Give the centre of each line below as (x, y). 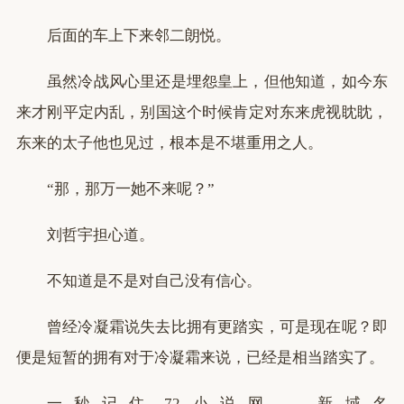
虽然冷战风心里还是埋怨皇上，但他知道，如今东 (217, 82)
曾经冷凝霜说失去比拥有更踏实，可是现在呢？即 (217, 327)
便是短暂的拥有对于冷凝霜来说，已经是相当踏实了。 (200, 358)
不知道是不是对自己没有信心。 (154, 281)
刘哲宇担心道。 (101, 235)
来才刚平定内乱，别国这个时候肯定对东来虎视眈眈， (202, 112)
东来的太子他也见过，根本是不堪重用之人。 (170, 143)
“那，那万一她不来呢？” (131, 189)
